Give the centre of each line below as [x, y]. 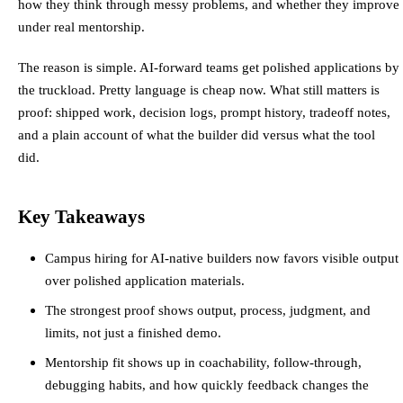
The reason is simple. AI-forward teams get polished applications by [209, 67]
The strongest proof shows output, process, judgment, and [208, 310]
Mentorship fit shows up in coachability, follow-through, [203, 363]
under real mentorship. [81, 27]
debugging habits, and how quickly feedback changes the [207, 385]
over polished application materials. [145, 281]
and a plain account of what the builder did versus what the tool [197, 135]
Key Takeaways [81, 217]
